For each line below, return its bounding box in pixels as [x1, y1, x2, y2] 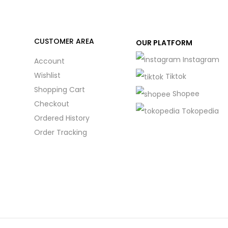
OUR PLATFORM [135, 37, 192, 48]
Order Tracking [34, 127, 87, 137]
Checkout [34, 98, 69, 109]
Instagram [182, 54, 219, 65]
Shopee [172, 89, 199, 99]
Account [34, 55, 65, 66]
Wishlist [34, 70, 61, 80]
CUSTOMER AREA [34, 36, 94, 46]
